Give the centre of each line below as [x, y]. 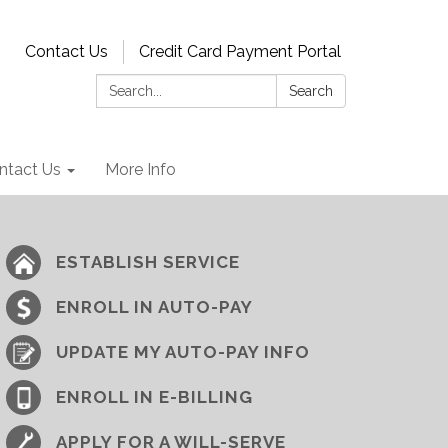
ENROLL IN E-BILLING [154, 397]
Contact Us [66, 51]
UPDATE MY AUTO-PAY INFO [183, 352]
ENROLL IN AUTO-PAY [154, 307]
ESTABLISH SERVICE [148, 262]
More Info [140, 169]
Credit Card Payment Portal [240, 51]
